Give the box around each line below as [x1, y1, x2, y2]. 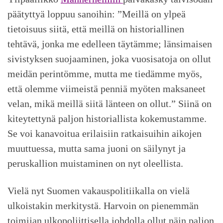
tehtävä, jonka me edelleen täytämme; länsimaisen [7, 38, 212, 50]
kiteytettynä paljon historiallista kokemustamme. [7, 113, 207, 124]
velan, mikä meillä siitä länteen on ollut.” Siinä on [7, 98, 212, 110]
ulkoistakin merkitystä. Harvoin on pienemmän [7, 200, 199, 211]
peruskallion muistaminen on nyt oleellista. [7, 158, 183, 169]
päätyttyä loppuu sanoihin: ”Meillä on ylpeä [7, 8, 186, 20]
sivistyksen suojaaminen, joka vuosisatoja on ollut [7, 53, 211, 65]
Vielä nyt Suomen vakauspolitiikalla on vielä [7, 185, 190, 196]
